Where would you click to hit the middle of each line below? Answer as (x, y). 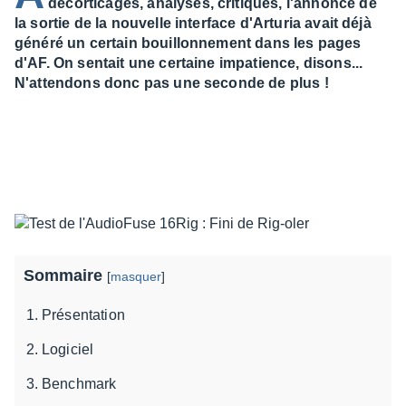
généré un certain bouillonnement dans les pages (188, 43)
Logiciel (68, 349)
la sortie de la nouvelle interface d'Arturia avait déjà (193, 23)
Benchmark (79, 384)
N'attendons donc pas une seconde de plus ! (172, 83)
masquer (136, 276)
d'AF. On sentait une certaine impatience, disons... (189, 63)
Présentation (83, 315)
